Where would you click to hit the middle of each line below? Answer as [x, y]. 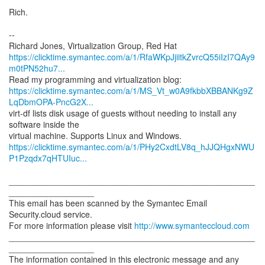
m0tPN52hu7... [37, 68]
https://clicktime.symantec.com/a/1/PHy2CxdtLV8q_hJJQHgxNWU [132, 147]
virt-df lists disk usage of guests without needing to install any [123, 113]
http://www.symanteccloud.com [192, 225]
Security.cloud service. [51, 214]
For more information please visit [72, 225]
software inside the [44, 124]
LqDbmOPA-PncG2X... [51, 102]
